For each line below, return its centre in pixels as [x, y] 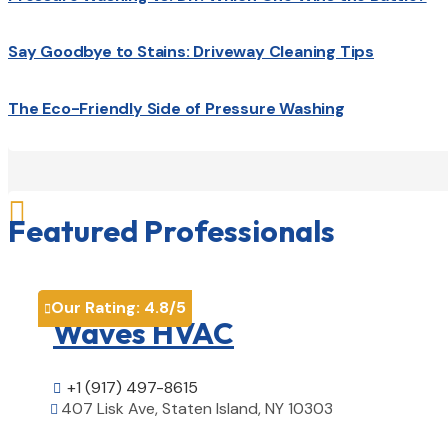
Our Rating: [97, 307]
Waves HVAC [143, 332]
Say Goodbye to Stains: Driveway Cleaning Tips [191, 52]
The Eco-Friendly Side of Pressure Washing [176, 108]
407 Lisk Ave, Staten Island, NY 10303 [197, 408]
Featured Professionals [171, 230]
